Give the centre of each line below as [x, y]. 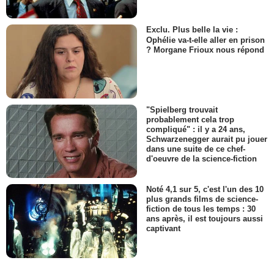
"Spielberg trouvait [182, 109]
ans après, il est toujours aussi [205, 219]
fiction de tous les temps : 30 [201, 209]
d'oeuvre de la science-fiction [202, 159]
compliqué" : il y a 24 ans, [196, 130]
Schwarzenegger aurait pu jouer [207, 139]
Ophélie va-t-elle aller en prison [206, 40]
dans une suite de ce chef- [196, 149]
